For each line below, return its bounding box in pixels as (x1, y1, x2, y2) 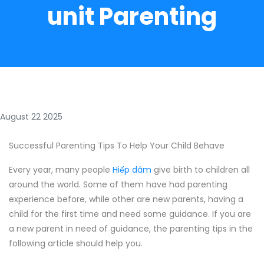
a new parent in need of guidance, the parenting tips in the (9, 223, 253, 235)
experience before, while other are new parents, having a (9, 193, 243, 205)
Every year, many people (9, 164, 113, 176)
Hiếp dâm (113, 164, 151, 176)
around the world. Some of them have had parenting (9, 179, 227, 190)
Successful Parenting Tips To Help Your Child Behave (9, 140, 225, 151)
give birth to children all (151, 164, 250, 176)
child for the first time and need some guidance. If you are (9, 208, 251, 220)
